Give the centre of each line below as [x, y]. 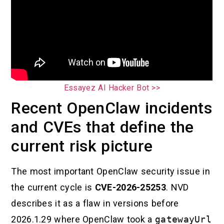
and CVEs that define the [102, 127]
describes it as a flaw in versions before [95, 203]
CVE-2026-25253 [130, 187]
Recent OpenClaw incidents [111, 108]
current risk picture [82, 146]
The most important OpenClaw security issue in [110, 171]
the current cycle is [53, 187]
